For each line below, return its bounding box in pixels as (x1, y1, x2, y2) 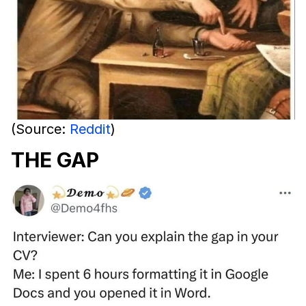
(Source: (11, 120, 70, 137)
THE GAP (11, 147, 99, 172)
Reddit (70, 120, 111, 137)
